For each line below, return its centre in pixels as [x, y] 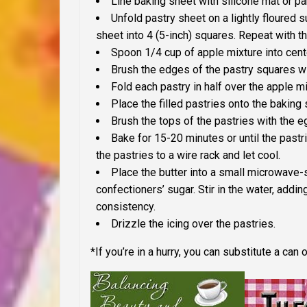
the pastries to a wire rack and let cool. [188, 156]
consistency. [126, 207]
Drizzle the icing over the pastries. [193, 224]
